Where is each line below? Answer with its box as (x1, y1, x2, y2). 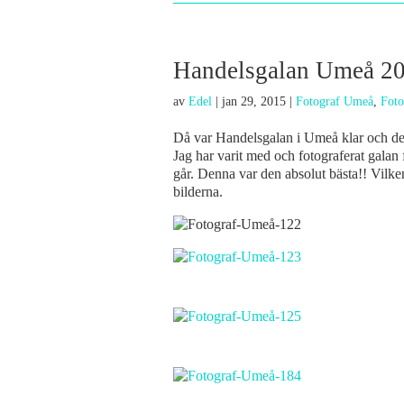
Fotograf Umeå (296, 95, 373, 108)
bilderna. (173, 184, 223, 199)
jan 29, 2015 (222, 95, 286, 108)
